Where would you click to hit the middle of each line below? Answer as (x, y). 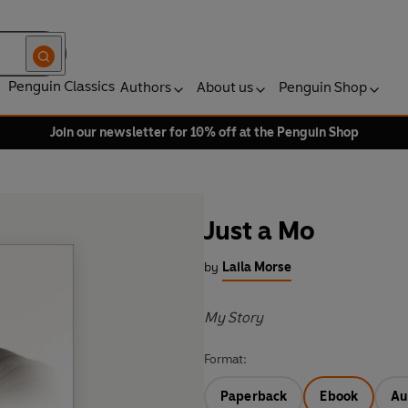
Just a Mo (260, 231)
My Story (234, 318)
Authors (146, 87)
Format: (225, 360)
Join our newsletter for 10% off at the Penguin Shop (204, 133)
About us (225, 87)
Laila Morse (257, 268)
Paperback (254, 397)
